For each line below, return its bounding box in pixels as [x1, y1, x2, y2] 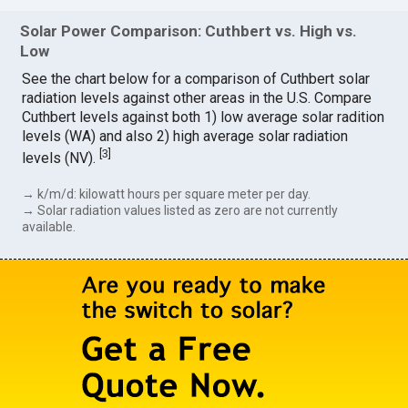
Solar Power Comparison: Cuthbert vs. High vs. [20, 21, 358, 40]
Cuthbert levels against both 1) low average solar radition [22, 107, 385, 126]
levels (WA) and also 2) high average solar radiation [22, 127, 349, 145]
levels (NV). [22, 149, 100, 168]
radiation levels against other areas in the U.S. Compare [22, 88, 372, 107]
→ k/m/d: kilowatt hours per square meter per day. [22, 187, 311, 202]
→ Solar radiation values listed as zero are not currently [22, 203, 339, 219]
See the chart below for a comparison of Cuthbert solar [22, 69, 371, 87]
